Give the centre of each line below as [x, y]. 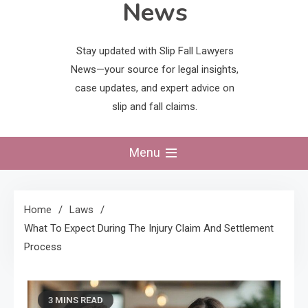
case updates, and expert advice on [155, 88]
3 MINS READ [76, 300]
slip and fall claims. [155, 107]
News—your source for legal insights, [155, 70]
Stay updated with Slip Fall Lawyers [155, 51]
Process [43, 247]
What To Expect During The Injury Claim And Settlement [149, 229]
